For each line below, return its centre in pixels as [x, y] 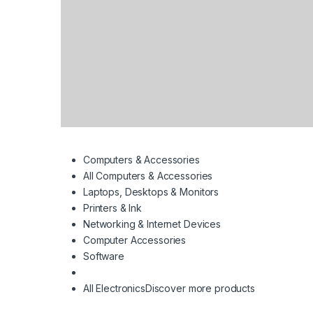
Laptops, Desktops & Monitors [151, 192]
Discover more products [200, 289]
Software [104, 256]
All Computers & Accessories [148, 176]
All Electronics [114, 289]
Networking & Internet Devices [152, 224]
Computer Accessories [135, 240]
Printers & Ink [113, 208]
